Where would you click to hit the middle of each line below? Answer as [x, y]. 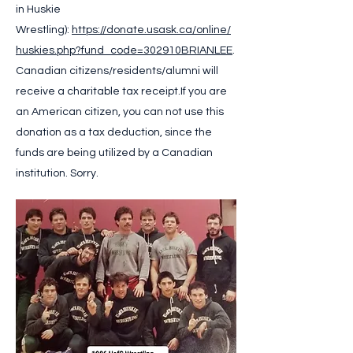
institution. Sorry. [57, 173]
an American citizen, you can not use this [120, 112]
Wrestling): [44, 30]
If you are [204, 91]
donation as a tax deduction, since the [114, 132]
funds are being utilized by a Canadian [114, 153]
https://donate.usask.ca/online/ [151, 30]
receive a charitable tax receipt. [98, 91]
